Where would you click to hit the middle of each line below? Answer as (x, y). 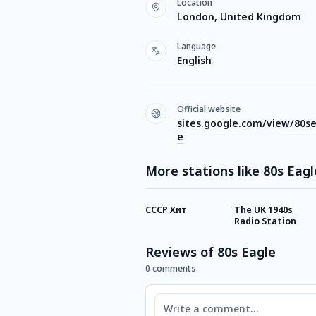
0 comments (171, 268)
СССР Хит (166, 210)
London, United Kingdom (239, 17)
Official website (209, 109)
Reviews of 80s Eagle (211, 252)
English (194, 60)
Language (196, 46)
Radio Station (265, 221)
